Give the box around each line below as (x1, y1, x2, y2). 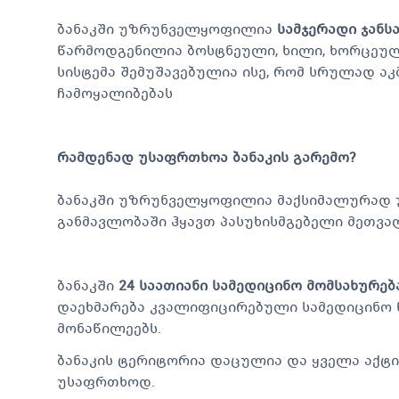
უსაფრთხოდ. (57, 371, 155, 391)
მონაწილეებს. (57, 318, 161, 338)
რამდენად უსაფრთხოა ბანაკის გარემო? (57, 147, 355, 167)
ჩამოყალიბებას (57, 83, 173, 102)
